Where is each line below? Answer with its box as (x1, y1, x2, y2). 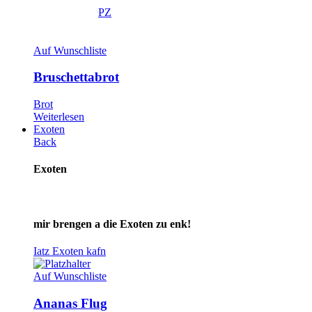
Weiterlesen (33, 111, 84, 123)
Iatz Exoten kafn (33, 245, 106, 258)
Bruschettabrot (33, 70, 119, 85)
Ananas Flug (33, 295, 107, 311)
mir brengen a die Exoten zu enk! (33, 217, 191, 230)
